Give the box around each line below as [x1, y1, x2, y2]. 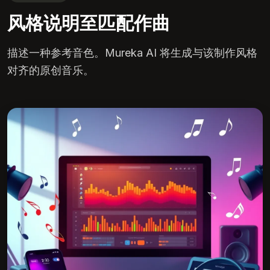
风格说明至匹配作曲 [7, 12, 170, 34]
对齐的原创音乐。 [7, 64, 94, 77]
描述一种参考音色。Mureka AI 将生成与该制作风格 [7, 46, 257, 59]
